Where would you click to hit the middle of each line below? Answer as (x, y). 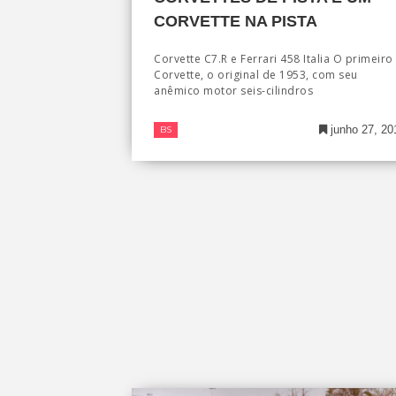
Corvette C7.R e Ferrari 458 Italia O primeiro (274, 59)
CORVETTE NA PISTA (236, 22)
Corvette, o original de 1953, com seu (256, 75)
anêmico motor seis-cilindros (233, 91)
